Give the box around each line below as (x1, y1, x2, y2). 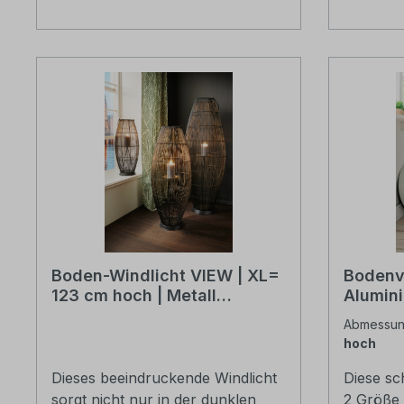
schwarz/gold (51, 306, 161, 326)
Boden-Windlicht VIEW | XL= (51, 266, 280, 286)
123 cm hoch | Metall (51, 286, 216, 306)
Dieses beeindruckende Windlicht (51, 369, 277, 388)
